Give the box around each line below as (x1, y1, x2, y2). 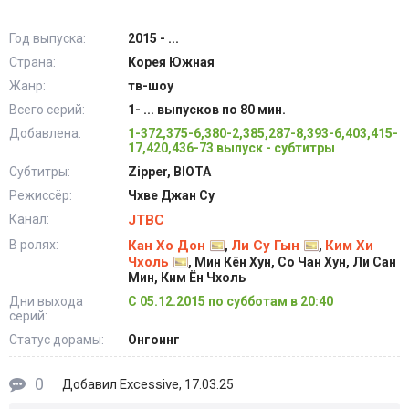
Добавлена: (9, 126, 81, 141)
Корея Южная (128, 55, 215, 69)
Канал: (9, 212, 49, 226)
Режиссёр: (9, 188, 72, 203)
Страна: (9, 55, 56, 69)
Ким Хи (325, 237, 373, 254)
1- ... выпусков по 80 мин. (128, 102, 286, 117)
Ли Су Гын (231, 237, 299, 254)
